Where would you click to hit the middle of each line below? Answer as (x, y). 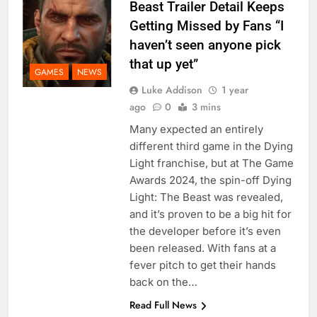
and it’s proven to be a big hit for (210, 214)
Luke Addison (172, 90)
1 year (235, 90)
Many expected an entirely (196, 129)
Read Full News (163, 305)
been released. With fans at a (202, 248)
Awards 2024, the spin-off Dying (210, 180)
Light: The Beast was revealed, (206, 197)
